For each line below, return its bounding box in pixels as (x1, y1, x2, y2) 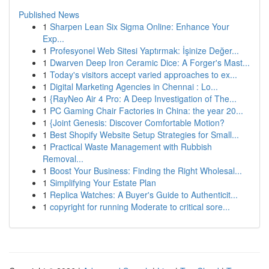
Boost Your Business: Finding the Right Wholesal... (50, 165, 242, 177)
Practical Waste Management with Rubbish (50, 141, 212, 153)
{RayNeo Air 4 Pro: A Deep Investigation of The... (50, 92, 237, 104)
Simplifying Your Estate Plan (50, 177, 156, 189)
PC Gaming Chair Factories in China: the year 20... (50, 104, 243, 116)
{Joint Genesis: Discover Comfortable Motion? (50, 116, 225, 128)
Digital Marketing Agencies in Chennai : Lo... (50, 80, 218, 92)
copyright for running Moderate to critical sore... (50, 201, 230, 213)
